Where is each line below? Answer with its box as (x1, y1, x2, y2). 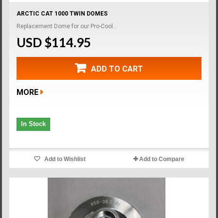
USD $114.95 (17, 34, 91, 50)
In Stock (21, 120, 46, 127)
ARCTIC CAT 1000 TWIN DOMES (17, 10, 108, 17)
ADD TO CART (91, 64, 143, 73)
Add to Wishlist (43, 155, 86, 163)
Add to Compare (139, 155, 184, 163)
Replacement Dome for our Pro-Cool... (17, 22, 118, 30)
